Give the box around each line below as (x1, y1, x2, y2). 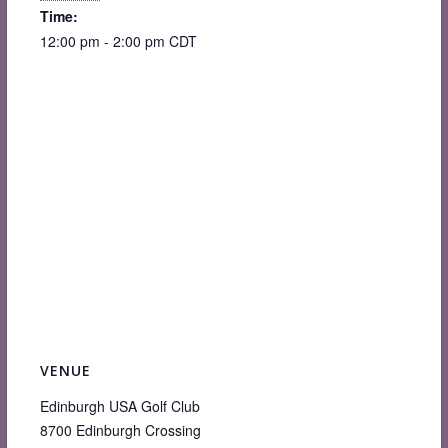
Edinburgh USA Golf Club (39, 396, 200, 416)
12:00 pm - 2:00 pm (39, 31, 169, 51)
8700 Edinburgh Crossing (39, 420, 201, 440)
